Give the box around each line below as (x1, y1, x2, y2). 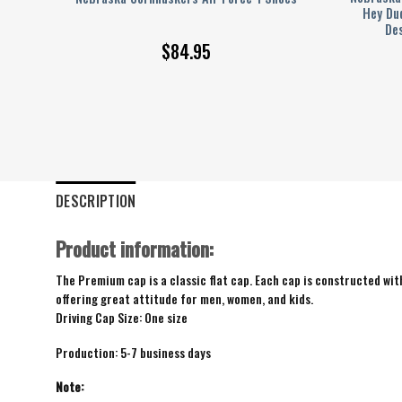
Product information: (56, 234, 214, 264)
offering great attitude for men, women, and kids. (56, 289, 313, 308)
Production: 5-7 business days (56, 343, 211, 362)
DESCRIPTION (56, 190, 136, 213)
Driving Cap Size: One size (56, 308, 188, 327)
